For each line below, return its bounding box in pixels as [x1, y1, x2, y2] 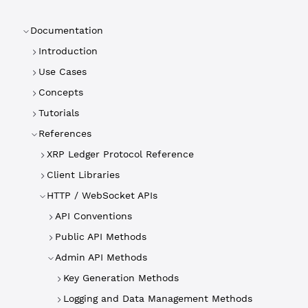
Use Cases [38, 66, 87, 77]
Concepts [38, 87, 83, 98]
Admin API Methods [55, 252, 147, 263]
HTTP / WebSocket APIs [47, 190, 157, 201]
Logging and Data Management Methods [63, 293, 252, 304]
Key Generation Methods [63, 272, 179, 283]
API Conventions [55, 210, 132, 221]
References [38, 128, 91, 139]
